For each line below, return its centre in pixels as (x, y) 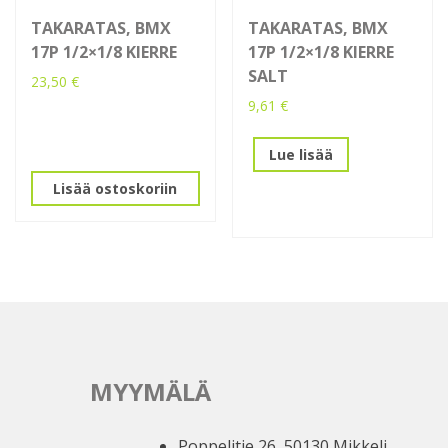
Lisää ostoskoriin (115, 188)
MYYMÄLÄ (150, 391)
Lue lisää (301, 154)
